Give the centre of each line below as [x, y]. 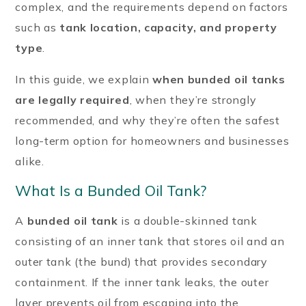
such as [38, 27]
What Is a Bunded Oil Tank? [111, 190]
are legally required [72, 99]
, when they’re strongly [193, 99]
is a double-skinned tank [187, 220]
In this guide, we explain [84, 79]
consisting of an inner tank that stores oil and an [150, 241]
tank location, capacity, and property [168, 27]
